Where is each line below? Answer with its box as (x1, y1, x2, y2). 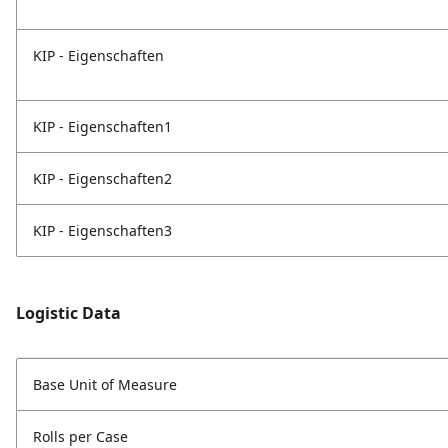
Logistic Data (16, 302, 121, 325)
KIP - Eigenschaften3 (33, 221, 172, 241)
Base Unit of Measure (33, 375, 177, 395)
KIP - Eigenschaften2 (33, 169, 172, 189)
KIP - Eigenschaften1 (33, 117, 172, 137)
